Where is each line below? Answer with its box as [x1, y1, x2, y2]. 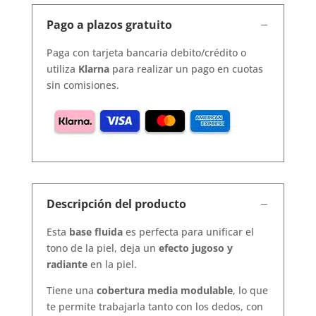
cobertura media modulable [96, 283, 233, 297]
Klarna [78, 61, 109, 75]
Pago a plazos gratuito [46, 16, 172, 32]
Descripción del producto [46, 195, 186, 212]
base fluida [68, 224, 123, 238]
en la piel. [87, 257, 137, 271]
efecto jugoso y [158, 241, 233, 255]
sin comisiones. [46, 78, 119, 92]
